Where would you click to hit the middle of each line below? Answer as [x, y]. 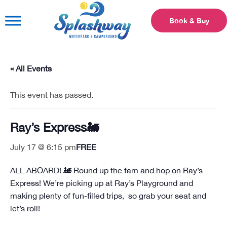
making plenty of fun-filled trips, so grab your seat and [108, 196]
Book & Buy [189, 21]
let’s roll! [25, 209]
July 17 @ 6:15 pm [43, 147]
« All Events [31, 69]
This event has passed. [52, 95]
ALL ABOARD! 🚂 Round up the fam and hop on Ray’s [106, 171]
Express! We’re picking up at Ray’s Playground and [102, 183]
